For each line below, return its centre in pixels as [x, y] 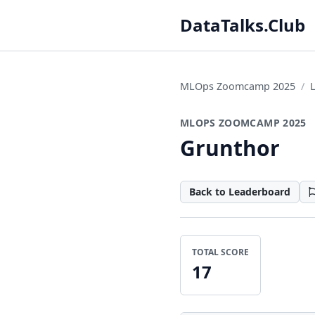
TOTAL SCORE [220, 252]
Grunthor [230, 148]
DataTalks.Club [243, 25]
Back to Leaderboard [240, 192]
